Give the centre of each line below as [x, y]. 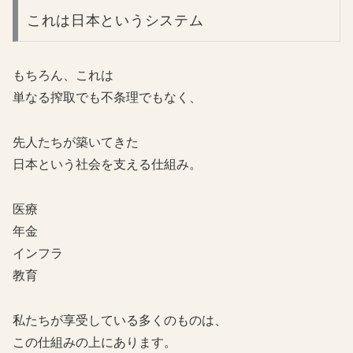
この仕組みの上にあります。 [95, 342]
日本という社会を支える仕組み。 [107, 165]
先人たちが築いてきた [76, 143]
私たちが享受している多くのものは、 [120, 320]
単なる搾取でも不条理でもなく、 [107, 98]
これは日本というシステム [115, 20]
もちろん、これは [63, 76]
